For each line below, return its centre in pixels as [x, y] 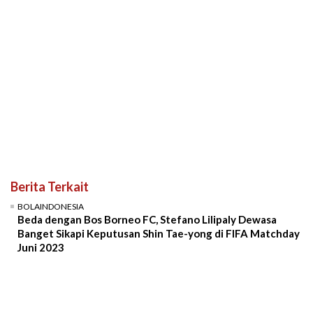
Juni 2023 [41, 247]
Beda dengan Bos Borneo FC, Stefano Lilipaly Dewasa [147, 219]
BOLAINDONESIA [51, 206]
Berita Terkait [50, 186]
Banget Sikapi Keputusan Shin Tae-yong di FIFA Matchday [159, 233]
